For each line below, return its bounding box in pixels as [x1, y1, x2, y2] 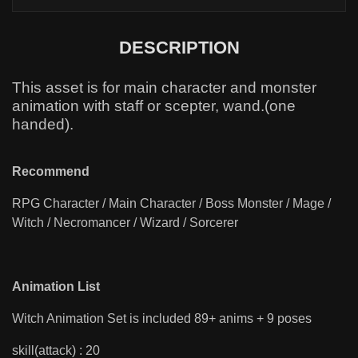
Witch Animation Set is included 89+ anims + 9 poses [12, 311, 312, 325]
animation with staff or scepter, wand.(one [12, 97, 296, 114]
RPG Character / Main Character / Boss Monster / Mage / [12, 196, 331, 210]
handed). [12, 115, 74, 133]
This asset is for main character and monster [12, 78, 316, 96]
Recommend [12, 164, 89, 178]
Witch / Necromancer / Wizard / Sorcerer [12, 215, 238, 229]
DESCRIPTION [118, 37, 240, 58]
